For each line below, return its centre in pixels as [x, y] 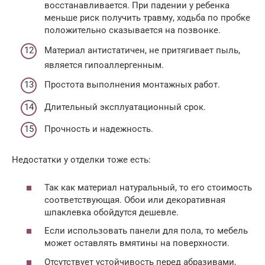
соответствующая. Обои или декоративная [135, 200]
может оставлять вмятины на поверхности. [137, 243]
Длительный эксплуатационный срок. [125, 107]
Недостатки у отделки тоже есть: [81, 160]
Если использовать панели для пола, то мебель [146, 231]
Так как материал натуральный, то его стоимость [148, 187]
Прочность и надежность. [99, 129]
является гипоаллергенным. [104, 65]
